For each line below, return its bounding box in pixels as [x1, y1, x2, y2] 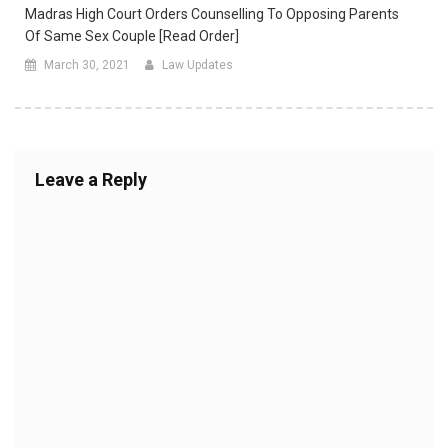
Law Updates [162, 58, 233, 73]
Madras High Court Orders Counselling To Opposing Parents [25, 6, 399, 23]
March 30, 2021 [44, 58, 130, 73]
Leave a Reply [35, 169, 147, 191]
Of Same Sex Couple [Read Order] [25, 28, 239, 45]
